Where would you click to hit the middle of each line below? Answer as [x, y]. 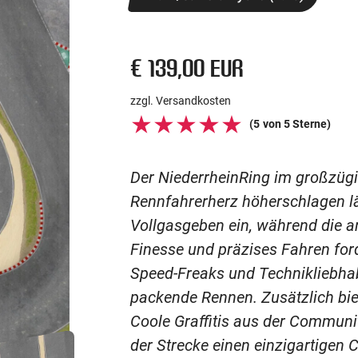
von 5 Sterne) [297, 124]
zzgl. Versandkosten [181, 101]
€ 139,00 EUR [187, 67]
